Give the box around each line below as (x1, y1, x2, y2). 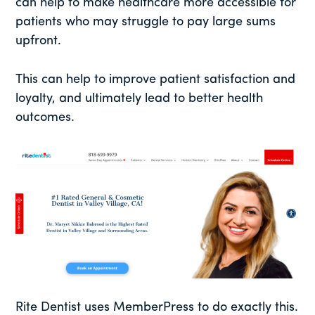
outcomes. (15, 111, 75, 125)
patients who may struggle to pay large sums (15, 15, 276, 30)
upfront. (15, 34, 62, 49)
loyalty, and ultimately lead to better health (15, 92, 264, 106)
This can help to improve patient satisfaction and (15, 73, 296, 87)
